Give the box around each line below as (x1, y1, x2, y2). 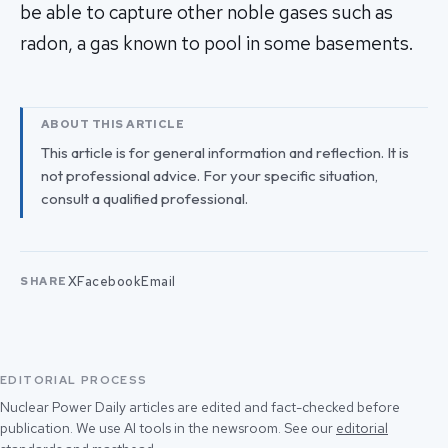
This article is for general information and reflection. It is (41, 143, 409, 163)
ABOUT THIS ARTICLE (41, 116, 185, 133)
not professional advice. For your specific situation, (41, 166, 378, 186)
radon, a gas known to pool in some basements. (20, 31, 413, 57)
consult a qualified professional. (41, 189, 248, 209)
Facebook (77, 272, 142, 290)
